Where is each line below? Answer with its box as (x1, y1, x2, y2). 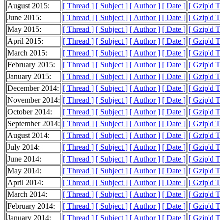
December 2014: (7, 84, 59, 93)
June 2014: (7, 155, 41, 164)
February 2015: (7, 60, 55, 69)
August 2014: (7, 131, 50, 140)
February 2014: (7, 202, 55, 211)
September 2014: (7, 119, 60, 128)
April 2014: (7, 178, 43, 187)
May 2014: (7, 166, 41, 175)
